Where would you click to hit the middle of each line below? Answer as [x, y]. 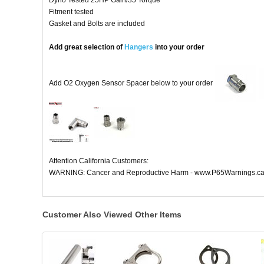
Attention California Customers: [99, 161]
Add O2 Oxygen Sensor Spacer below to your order [132, 83]
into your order [179, 47]
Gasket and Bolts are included [97, 24]
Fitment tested [71, 12]
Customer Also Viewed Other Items [112, 215]
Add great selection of [87, 47]
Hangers [139, 47]
